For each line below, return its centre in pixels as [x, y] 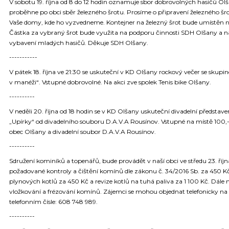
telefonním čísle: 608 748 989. [53, 201]
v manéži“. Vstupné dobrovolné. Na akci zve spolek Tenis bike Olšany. [110, 82]
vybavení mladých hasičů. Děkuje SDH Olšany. [79, 42]
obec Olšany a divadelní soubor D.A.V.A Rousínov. [83, 131]
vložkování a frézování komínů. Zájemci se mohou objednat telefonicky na [118, 191]
